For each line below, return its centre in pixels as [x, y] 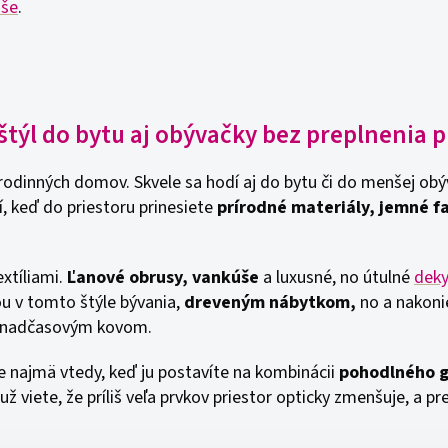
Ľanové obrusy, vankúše [161, 277]
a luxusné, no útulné [336, 277]
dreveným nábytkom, [268, 302]
